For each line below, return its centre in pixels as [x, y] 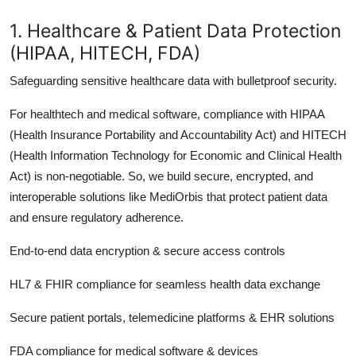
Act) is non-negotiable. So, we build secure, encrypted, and [161, 176]
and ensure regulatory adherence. [97, 217]
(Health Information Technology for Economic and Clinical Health [176, 155]
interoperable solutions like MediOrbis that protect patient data [168, 196]
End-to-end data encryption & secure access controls [147, 250]
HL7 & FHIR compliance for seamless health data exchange [165, 284]
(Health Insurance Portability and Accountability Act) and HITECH [178, 134]
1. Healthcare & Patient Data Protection [175, 30]
